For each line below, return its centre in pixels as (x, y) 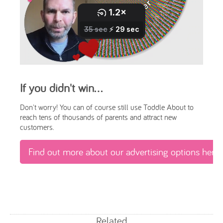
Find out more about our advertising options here (124, 152)
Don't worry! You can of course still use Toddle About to (107, 107)
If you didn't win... (61, 88)
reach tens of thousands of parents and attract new (98, 117)
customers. (37, 127)
